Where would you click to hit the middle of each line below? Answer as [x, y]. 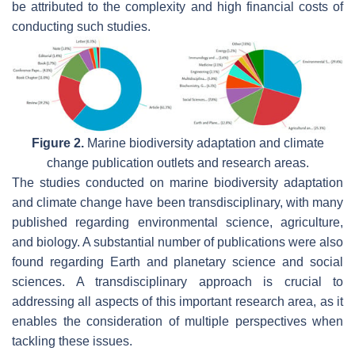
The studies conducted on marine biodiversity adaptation [177, 183]
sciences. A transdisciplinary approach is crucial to [177, 282]
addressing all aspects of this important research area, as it [177, 302]
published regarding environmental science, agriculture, [177, 223]
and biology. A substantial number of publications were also [177, 242]
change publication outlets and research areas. [177, 163]
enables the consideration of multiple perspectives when [177, 322]
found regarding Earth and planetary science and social [177, 262]
